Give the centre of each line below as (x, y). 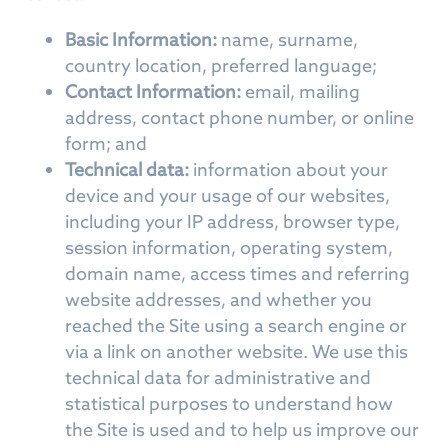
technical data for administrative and (218, 377)
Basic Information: (141, 39)
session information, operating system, (229, 247)
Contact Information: (153, 91)
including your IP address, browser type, (232, 221)
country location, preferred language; (221, 65)
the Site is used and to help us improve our (242, 429)
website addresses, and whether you (218, 299)
